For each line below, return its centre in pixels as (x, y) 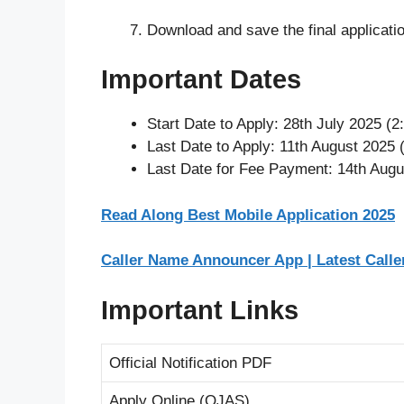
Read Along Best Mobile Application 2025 (248, 215)
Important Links (200, 310)
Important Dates (201, 80)
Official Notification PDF (190, 363)
